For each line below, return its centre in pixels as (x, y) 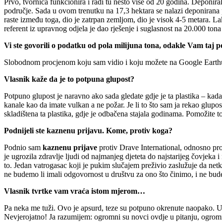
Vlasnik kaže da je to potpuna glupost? (69, 79)
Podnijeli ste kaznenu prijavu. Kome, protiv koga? (88, 130)
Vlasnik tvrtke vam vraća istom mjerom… (75, 191)
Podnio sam (23, 147)
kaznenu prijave (70, 147)
